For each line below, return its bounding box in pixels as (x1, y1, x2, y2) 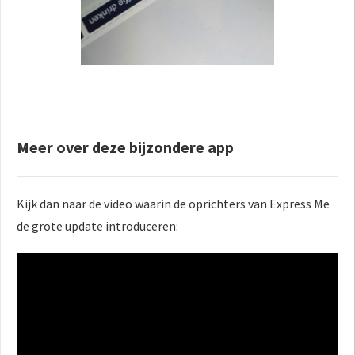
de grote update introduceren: (17, 217, 178, 234)
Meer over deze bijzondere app (17, 136, 234, 157)
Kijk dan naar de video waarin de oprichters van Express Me (17, 195, 330, 212)
